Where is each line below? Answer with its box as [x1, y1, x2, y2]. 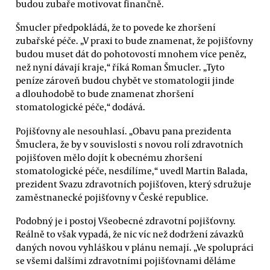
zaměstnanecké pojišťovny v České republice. [16, 190, 209, 203]
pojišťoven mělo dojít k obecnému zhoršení [16, 151, 202, 163]
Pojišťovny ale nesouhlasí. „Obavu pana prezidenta [16, 124, 231, 137]
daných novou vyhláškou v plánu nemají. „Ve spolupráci [16, 240, 254, 253]
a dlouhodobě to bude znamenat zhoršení [16, 87, 194, 100]
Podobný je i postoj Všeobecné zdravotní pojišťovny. [16, 214, 236, 227]
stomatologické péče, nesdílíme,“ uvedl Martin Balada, [16, 164, 248, 177]
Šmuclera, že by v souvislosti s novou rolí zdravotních [16, 137, 243, 150]
